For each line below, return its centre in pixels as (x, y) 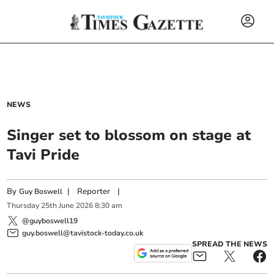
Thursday (23, 206)
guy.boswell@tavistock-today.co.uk (83, 233)
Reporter (94, 191)
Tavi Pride (43, 155)
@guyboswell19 (50, 220)
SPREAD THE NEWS (229, 244)
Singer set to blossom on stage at (129, 135)
